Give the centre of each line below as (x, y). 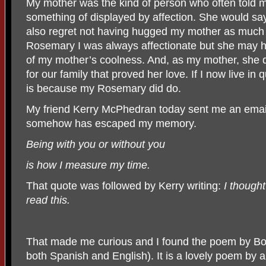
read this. (48, 200)
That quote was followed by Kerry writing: (125, 186)
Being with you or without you (96, 145)
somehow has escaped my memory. (111, 124)
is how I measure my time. (88, 165)
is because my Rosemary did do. (104, 89)
